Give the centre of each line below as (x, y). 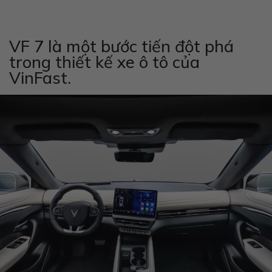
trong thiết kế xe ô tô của (104, 62)
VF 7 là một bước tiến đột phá (121, 46)
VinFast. (40, 77)
